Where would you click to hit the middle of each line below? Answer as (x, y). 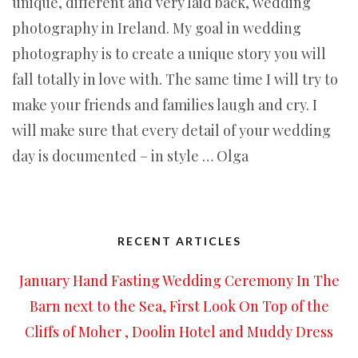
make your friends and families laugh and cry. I (165, 105)
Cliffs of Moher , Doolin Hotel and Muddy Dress (179, 332)
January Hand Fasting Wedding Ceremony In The (179, 280)
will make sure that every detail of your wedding (171, 130)
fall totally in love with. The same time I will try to (175, 79)
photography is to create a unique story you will (169, 54)
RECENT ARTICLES (179, 241)
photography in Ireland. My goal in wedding (157, 28)
